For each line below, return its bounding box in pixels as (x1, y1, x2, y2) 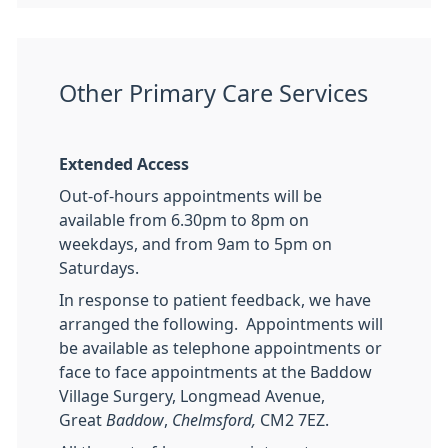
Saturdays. (59, 260, 139, 277)
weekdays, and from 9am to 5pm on (59, 236, 332, 253)
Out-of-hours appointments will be (59, 188, 322, 205)
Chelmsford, (172, 412, 260, 429)
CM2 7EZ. (260, 412, 329, 429)
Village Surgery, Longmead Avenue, (59, 388, 325, 405)
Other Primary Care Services (59, 82, 368, 106)
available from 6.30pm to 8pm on (59, 212, 309, 229)
